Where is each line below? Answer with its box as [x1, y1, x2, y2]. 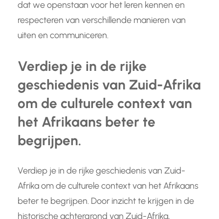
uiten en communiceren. [18, 30, 109, 41]
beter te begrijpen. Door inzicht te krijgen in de [18, 196, 194, 207]
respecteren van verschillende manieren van [18, 15, 186, 26]
